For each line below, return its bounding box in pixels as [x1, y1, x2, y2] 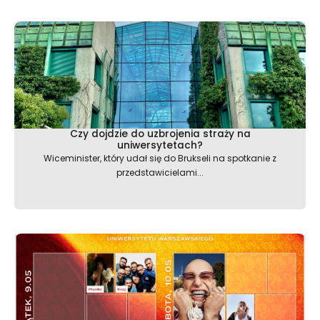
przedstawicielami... [116, 166, 204, 179]
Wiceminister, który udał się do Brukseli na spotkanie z [44, 151, 276, 164]
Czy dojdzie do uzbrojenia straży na [69, 126, 251, 141]
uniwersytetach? [117, 138, 203, 152]
